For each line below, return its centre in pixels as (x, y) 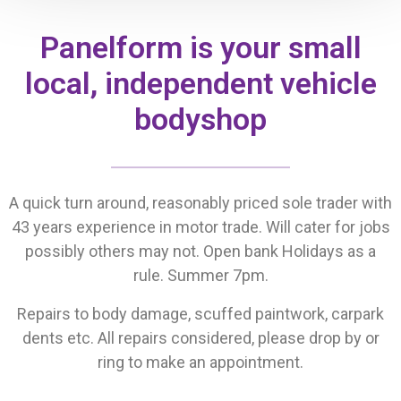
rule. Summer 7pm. (200, 275)
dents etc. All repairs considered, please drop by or (200, 338)
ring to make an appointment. (200, 362)
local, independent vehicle (200, 83)
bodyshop (200, 119)
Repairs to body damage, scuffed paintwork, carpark (200, 314)
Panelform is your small (200, 47)
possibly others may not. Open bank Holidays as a (200, 251)
